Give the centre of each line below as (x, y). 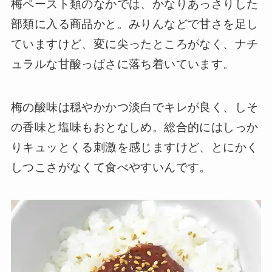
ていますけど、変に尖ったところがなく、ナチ (134, 44)
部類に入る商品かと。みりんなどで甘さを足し (134, 24)
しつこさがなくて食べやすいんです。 (111, 167)
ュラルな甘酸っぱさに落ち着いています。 (123, 64)
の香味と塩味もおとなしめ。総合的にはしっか (134, 127)
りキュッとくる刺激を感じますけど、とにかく (134, 147)
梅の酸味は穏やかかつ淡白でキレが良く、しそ (134, 107)
